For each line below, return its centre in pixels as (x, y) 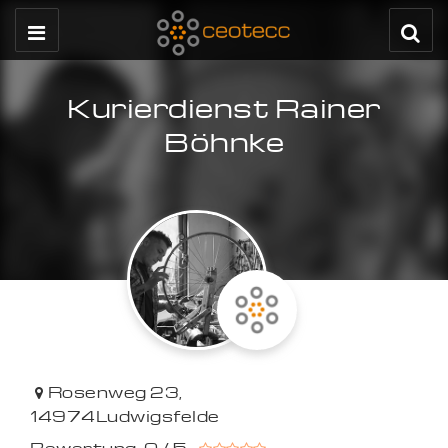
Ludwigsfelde (157, 416)
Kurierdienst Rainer (224, 107)
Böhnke (224, 141)
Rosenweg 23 (113, 392)
